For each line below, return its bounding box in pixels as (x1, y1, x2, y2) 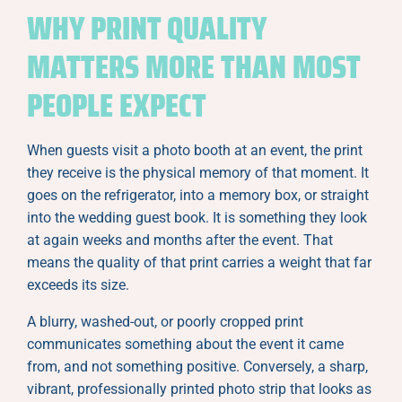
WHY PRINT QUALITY (27, 2, 267, 54)
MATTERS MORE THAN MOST (27, 40, 360, 92)
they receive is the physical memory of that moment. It (27, 163, 369, 181)
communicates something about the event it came (27, 335, 344, 353)
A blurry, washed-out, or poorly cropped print (27, 312, 303, 330)
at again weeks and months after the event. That (27, 231, 333, 249)
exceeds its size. (27, 275, 129, 293)
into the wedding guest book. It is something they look (27, 208, 367, 226)
